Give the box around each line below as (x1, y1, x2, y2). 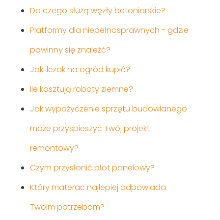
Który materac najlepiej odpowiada (29, 182, 166, 193)
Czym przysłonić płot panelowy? (29, 162, 155, 174)
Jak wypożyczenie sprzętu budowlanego (29, 103, 187, 115)
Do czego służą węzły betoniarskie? (29, 5, 165, 17)
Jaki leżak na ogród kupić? (29, 64, 130, 76)
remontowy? (29, 142, 79, 154)
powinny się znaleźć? (29, 44, 110, 56)
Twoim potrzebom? (29, 201, 105, 213)
